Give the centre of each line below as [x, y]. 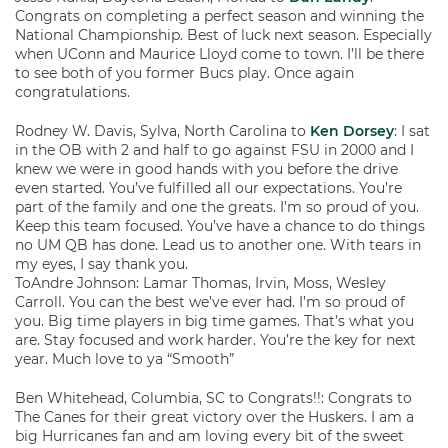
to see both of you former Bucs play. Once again [184, 73]
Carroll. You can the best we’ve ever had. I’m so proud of [210, 302]
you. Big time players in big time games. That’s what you [214, 321]
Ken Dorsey [352, 131]
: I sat [412, 131]
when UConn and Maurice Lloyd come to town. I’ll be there [219, 54]
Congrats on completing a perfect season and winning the [219, 16]
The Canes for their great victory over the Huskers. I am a [214, 417]
